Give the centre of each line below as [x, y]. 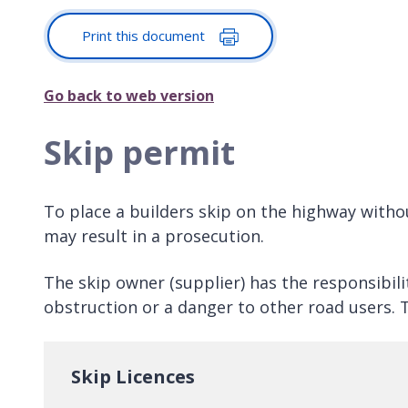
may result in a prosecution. [154, 236]
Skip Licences [133, 377]
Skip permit [139, 153]
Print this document [145, 35]
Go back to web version [129, 96]
